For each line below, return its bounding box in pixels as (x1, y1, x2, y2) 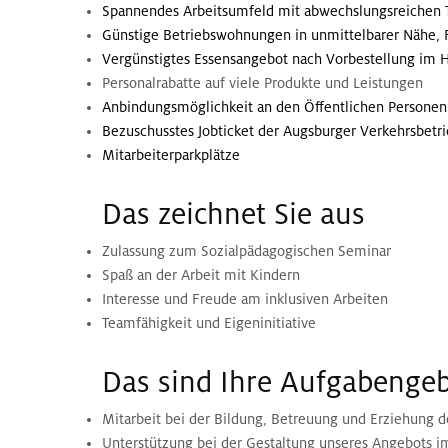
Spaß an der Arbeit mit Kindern (102, 267, 300, 284)
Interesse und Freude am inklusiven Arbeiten (102, 291, 388, 308)
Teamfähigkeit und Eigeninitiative (102, 315, 316, 332)
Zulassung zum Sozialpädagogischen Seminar (102, 243, 391, 260)
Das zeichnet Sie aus (102, 199, 365, 232)
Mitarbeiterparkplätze (102, 147, 240, 164)
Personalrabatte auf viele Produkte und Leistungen (102, 75, 423, 92)
